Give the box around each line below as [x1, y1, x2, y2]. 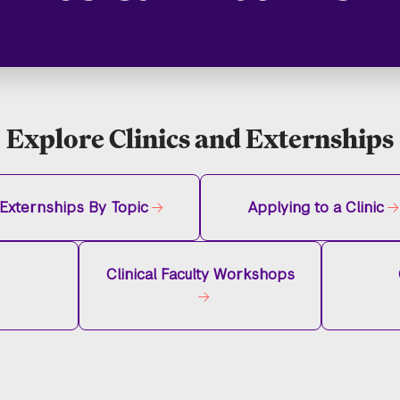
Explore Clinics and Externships [6, 121, 394, 155]
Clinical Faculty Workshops [105, 265, 295, 284]
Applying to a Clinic [247, 198, 384, 217]
